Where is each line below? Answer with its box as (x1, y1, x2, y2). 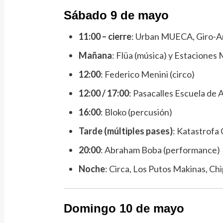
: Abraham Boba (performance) (100, 144, 220, 155)
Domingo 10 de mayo (63, 201, 184, 215)
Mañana (78, 49, 112, 61)
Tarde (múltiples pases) (78, 125, 173, 136)
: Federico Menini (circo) (100, 68, 195, 80)
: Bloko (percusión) (100, 106, 172, 117)
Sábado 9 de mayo (63, 8, 169, 22)
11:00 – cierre (78, 30, 131, 42)
